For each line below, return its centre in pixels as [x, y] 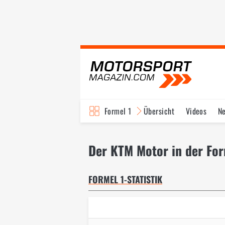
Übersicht [159, 111]
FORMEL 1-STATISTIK [125, 179]
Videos [196, 111]
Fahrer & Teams [180, 134]
